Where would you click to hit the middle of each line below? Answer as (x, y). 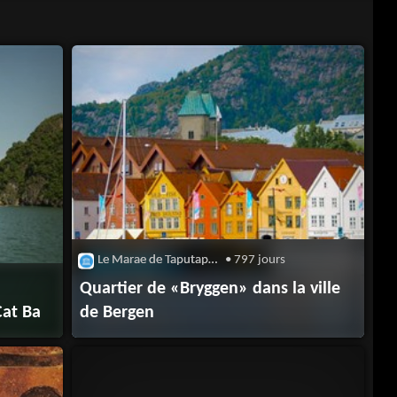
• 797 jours (254, 260)
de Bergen (117, 312)
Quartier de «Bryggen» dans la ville (210, 288)
